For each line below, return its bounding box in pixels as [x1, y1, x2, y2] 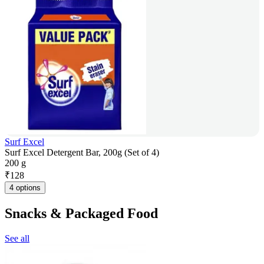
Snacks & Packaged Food [5, 205, 158, 221]
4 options [9, 183, 41, 193]
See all [5, 233, 29, 243]
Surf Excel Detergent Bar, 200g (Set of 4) [5, 147, 159, 158]
